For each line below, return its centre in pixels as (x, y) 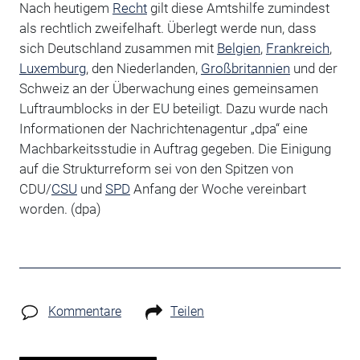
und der (313, 68)
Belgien (238, 48)
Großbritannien (245, 68)
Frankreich (297, 48)
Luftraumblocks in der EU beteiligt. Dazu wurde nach (173, 108)
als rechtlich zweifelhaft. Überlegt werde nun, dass (168, 28)
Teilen (187, 311)
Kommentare (84, 311)
